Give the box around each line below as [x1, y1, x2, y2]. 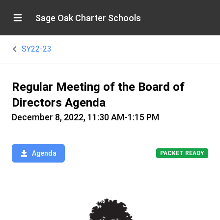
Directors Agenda [12, 96, 106, 110]
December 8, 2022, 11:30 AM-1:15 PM [12, 112, 159, 122]
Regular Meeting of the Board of [12, 80, 185, 94]
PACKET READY [160, 150, 204, 157]
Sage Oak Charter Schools [35, 12, 141, 23]
